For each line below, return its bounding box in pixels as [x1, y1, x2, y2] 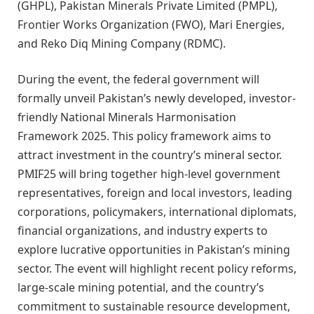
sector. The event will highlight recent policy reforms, [18, 261, 296, 277]
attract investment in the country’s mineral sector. [18, 147, 282, 163]
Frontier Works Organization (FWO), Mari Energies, [18, 16, 285, 32]
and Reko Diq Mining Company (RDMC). [18, 35, 226, 51]
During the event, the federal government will [18, 71, 259, 88]
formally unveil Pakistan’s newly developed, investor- [18, 90, 296, 107]
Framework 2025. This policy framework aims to [18, 128, 271, 144]
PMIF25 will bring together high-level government [18, 166, 280, 182]
